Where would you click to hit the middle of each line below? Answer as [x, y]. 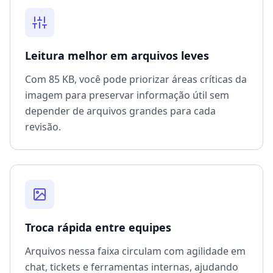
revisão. [43, 127]
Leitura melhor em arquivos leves [117, 56]
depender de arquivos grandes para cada [120, 111]
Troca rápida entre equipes [98, 228]
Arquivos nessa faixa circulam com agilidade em [135, 251]
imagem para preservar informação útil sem [127, 95]
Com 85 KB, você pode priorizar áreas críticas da [136, 80]
